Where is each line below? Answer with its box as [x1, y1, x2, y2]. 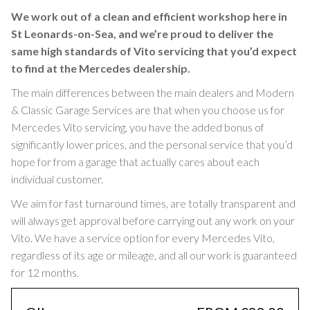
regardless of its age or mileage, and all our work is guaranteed [11, 248, 297, 262]
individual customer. [11, 172, 103, 185]
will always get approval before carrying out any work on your [11, 214, 295, 227]
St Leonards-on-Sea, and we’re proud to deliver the [11, 27, 273, 40]
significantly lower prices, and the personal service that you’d [11, 138, 293, 151]
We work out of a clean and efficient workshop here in [11, 10, 287, 23]
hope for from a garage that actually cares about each [11, 155, 259, 168]
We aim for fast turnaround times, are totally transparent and [11, 197, 295, 210]
